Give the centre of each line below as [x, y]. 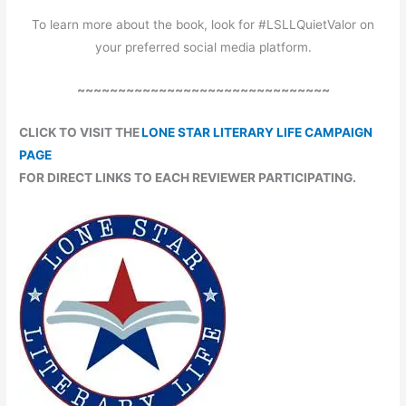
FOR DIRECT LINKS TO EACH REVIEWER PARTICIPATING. [188, 177]
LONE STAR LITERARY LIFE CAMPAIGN [257, 132]
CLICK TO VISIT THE [81, 132]
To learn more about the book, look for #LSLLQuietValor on [203, 25]
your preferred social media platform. [203, 48]
